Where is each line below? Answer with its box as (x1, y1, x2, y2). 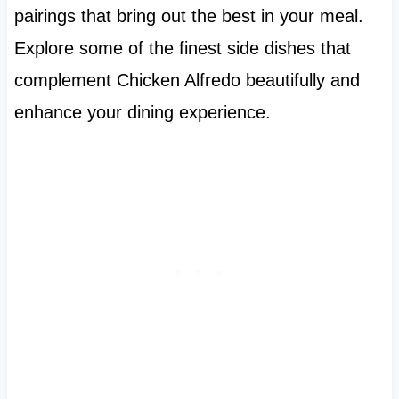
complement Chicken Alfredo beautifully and (13, 70, 360, 91)
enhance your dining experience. (13, 102, 271, 123)
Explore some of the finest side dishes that (13, 38, 351, 59)
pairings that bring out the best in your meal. (13, 6, 363, 27)
